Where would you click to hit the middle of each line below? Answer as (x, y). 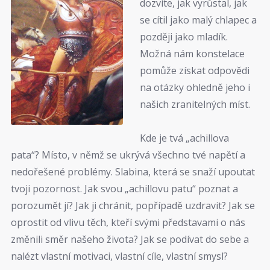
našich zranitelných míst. (195, 104)
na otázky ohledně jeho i (195, 87)
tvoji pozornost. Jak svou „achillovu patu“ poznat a (124, 189)
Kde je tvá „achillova (185, 138)
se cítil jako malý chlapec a (199, 20)
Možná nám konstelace (193, 53)
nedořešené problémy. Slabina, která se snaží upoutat (133, 172)
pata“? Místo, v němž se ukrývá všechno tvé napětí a (128, 155)
